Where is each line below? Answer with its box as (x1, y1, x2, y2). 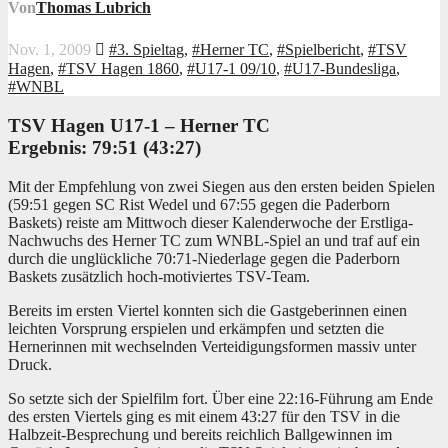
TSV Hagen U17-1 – (8, 115, 175, 137)
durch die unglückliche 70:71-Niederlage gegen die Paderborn (8, 249, 400, 267)
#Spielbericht (277, 41, 360, 59)
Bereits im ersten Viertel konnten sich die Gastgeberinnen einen (8, 301, 407, 319)
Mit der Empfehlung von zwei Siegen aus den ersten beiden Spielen (8, 177, 435, 195)
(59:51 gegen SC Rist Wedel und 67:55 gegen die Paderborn (8, 195, 390, 213)
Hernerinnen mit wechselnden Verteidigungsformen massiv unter (8, 337, 416, 355)
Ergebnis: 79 (8, 137, 112, 159)
